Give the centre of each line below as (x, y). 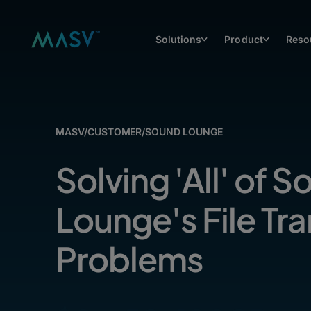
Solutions (178, 39)
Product (244, 39)
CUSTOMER (115, 132)
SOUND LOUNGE (184, 132)
